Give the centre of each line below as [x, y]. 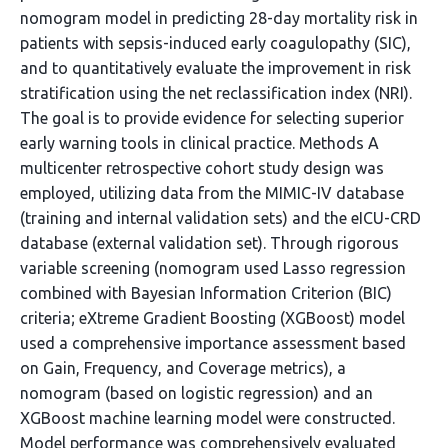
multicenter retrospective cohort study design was [202, 168]
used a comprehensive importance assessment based [213, 343]
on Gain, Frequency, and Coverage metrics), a [183, 368]
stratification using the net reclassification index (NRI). [216, 93]
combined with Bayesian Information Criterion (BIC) [206, 293]
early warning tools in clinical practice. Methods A [199, 143]
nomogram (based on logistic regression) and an [196, 393]
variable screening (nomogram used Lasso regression [213, 268]
